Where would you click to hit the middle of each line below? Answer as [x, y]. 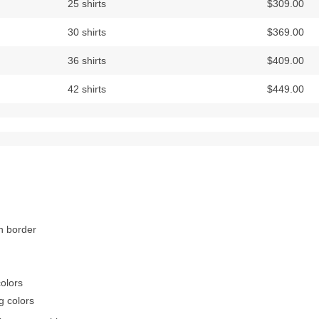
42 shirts [87, 89]
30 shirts [87, 32]
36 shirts [87, 61]
